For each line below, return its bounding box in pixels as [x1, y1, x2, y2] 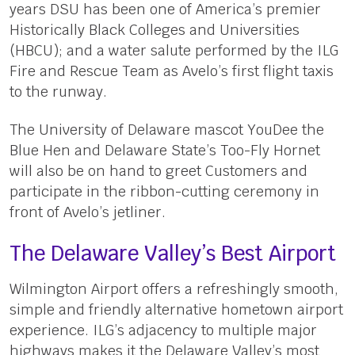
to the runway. [9, 82, 107, 101]
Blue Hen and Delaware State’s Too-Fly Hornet [9, 140, 320, 159]
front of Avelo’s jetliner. [9, 202, 166, 221]
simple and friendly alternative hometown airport [9, 300, 343, 319]
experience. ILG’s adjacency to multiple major [9, 320, 317, 339]
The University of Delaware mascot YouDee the [9, 120, 324, 139]
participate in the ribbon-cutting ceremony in [9, 181, 319, 200]
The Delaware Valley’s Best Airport [9, 239, 336, 267]
